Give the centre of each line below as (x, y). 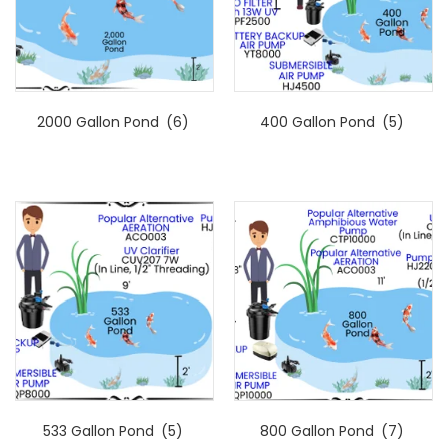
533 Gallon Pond (101, 430)
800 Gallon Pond (319, 430)
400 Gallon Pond (320, 121)
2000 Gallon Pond (100, 121)
